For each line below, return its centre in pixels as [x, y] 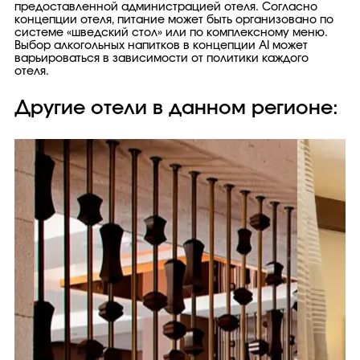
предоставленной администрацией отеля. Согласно [166, 7]
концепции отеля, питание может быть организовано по [174, 20]
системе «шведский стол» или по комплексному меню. [171, 33]
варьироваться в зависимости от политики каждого [162, 59]
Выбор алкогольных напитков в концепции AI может [161, 46]
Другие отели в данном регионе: [176, 108]
